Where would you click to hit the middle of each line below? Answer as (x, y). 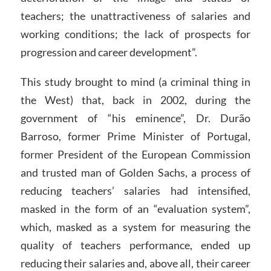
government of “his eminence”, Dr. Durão (135, 118)
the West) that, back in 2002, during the (135, 100)
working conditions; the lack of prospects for (135, 34)
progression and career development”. (109, 52)
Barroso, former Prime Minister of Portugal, (135, 136)
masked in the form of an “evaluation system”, (135, 209)
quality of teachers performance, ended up (135, 245)
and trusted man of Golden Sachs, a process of (135, 173)
